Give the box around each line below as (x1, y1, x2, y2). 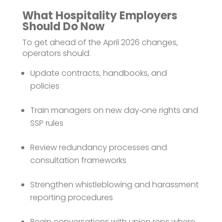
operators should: (22, 47, 91, 59)
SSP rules (30, 117, 63, 129)
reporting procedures (30, 191, 113, 203)
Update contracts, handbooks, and (30, 67, 167, 79)
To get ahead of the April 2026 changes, (22, 36, 178, 48)
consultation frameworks (30, 154, 126, 166)
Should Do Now (22, 18, 107, 34)
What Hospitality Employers (22, 7, 177, 23)
